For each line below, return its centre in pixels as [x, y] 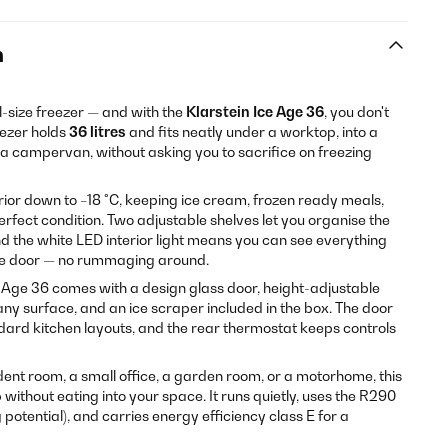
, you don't [356, 111]
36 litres [97, 131]
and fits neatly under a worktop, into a [252, 131]
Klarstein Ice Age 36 [255, 111]
